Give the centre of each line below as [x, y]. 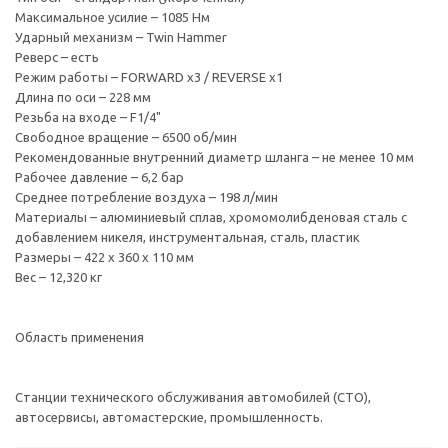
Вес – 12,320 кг [58, 277]
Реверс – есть [57, 57]
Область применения [79, 337]
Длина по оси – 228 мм [83, 97]
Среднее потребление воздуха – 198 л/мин [146, 197]
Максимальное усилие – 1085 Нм [112, 17]
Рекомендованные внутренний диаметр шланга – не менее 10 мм [214, 157]
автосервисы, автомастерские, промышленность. [169, 417]
